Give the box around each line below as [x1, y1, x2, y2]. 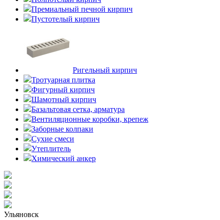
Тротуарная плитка [31, 76, 95, 84]
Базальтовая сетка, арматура [31, 105, 125, 113]
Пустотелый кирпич [31, 15, 100, 23]
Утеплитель [31, 144, 71, 153]
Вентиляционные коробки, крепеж [31, 115, 148, 123]
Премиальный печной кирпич [31, 5, 133, 13]
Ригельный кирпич [73, 66, 137, 74]
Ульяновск [4, 210, 39, 219]
